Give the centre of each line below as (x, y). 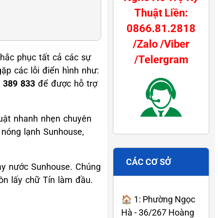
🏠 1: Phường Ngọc (158, 199)
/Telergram (161, 59)
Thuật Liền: (161, 13)
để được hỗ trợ (66, 83)
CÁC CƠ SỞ (149, 162)
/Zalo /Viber (161, 44)
